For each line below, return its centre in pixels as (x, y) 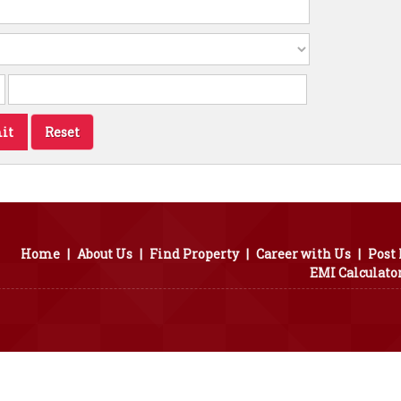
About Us (105, 254)
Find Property (194, 254)
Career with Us (303, 254)
